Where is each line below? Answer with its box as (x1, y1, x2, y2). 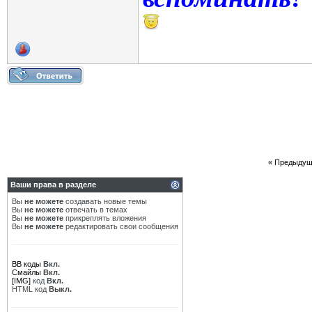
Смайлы (12, 268, 41, 276)
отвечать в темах (63, 205, 127, 214)
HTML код (12, 285, 49, 293)
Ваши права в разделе (10, 180, 96, 189)
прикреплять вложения (63, 214, 146, 222)
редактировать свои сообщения (63, 222, 178, 231)
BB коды (12, 260, 41, 268)
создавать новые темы (63, 197, 147, 205)
